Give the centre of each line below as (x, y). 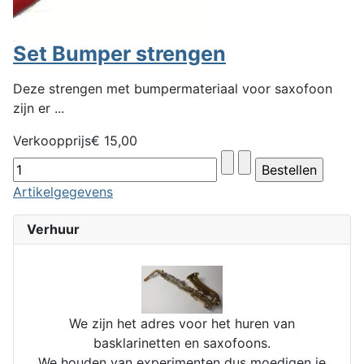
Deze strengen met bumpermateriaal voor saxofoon (173, 88)
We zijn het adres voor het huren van (182, 323)
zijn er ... (39, 108)
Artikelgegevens (63, 191)
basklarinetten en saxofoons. (182, 342)
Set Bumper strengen (119, 53)
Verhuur (53, 229)
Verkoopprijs (52, 140)
